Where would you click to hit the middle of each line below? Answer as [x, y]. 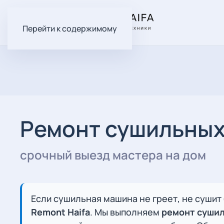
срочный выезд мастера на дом [113, 155]
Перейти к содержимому [70, 28]
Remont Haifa [60, 212]
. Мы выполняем [126, 212]
